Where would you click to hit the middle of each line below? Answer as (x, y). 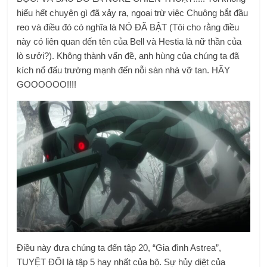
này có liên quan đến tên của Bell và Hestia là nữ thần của (129, 41)
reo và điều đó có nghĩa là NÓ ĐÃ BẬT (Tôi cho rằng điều (128, 27)
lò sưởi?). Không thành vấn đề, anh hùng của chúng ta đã (128, 55)
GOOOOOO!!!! (47, 84)
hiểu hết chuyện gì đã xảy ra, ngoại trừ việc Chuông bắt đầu (133, 13)
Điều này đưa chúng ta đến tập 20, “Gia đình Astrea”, (119, 247)
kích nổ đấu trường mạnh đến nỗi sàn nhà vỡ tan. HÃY (124, 70)
